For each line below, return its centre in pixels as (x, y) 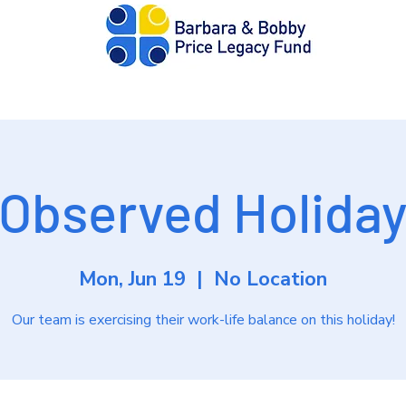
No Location (271, 279)
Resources (289, 93)
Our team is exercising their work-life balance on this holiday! (203, 320)
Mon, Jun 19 (132, 279)
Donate (90, 93)
